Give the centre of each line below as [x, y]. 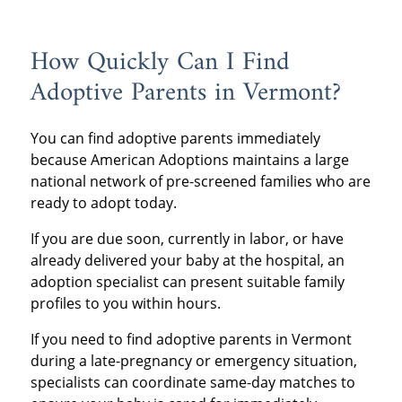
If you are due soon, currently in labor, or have [187, 239]
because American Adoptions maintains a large [189, 160]
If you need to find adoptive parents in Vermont [191, 340]
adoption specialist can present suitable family [187, 282]
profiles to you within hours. [125, 304]
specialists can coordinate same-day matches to [192, 383]
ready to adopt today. [103, 203]
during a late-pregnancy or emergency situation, [193, 361]
